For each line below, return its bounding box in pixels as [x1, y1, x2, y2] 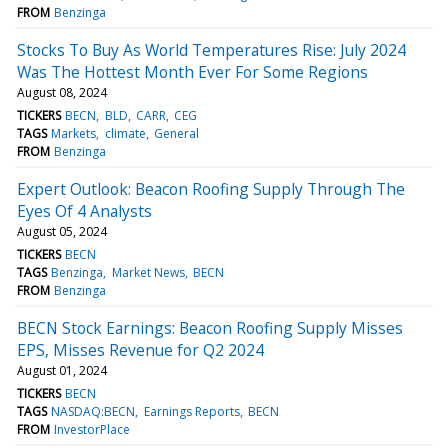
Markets [51, 124, 97, 142]
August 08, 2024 [17, 83, 107, 101]
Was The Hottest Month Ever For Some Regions [17, 60, 368, 83]
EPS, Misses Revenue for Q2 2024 [17, 338, 264, 361]
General [153, 124, 199, 142]
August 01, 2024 [17, 361, 107, 379]
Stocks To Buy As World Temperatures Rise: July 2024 [17, 38, 406, 61]
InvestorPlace [54, 420, 131, 438]
